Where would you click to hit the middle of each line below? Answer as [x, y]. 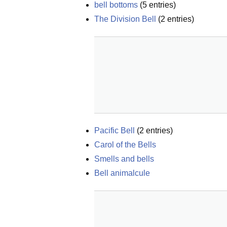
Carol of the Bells [125, 145]
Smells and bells [124, 159]
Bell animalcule [122, 173]
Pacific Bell [115, 130]
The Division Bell [125, 19]
